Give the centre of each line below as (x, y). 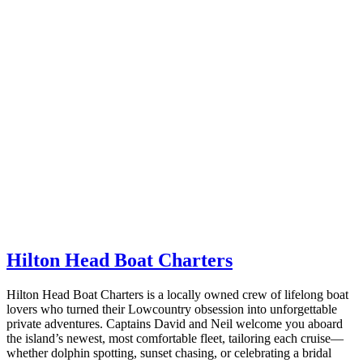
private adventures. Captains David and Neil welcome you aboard (175, 323)
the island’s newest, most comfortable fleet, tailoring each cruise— (175, 338)
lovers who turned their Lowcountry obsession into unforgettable (172, 309)
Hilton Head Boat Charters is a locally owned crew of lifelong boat (177, 294)
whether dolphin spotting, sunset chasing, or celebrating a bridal (169, 352)
